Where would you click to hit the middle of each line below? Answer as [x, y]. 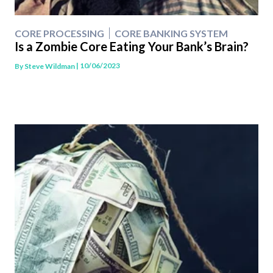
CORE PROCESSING [59, 34]
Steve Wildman [50, 66]
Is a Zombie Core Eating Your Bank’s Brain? [132, 47]
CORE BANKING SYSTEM [171, 34]
